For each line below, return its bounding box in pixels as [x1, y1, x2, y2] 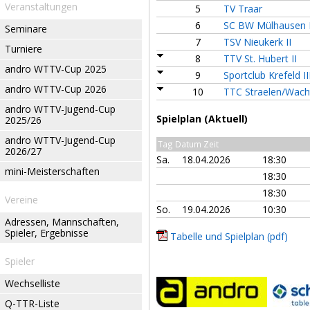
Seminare [5, 22, 47, 35]
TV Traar [224, 2, 262, 15]
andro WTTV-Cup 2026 [5, 82, 107, 95]
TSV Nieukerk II [224, 35, 291, 48]
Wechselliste [5, 277, 60, 290]
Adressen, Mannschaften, [5, 215, 119, 228]
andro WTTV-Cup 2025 [5, 62, 107, 75]
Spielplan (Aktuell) [156, 112, 248, 125]
